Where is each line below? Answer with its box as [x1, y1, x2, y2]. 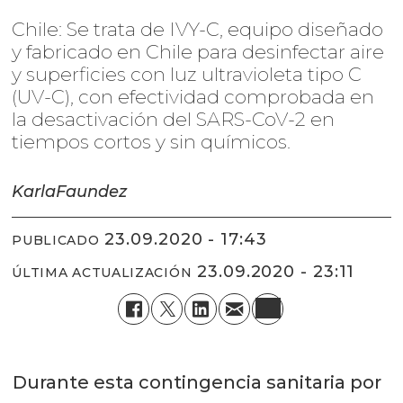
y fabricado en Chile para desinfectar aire [12, 40, 385, 64]
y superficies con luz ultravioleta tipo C [12, 63, 363, 86]
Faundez [56, 182, 128, 202]
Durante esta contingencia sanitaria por [12, 372, 381, 394]
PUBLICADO [12, 231, 100, 248]
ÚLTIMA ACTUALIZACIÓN [12, 264, 193, 281]
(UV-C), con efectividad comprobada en [12, 85, 375, 109]
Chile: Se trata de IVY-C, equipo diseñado [12, 18, 384, 41]
